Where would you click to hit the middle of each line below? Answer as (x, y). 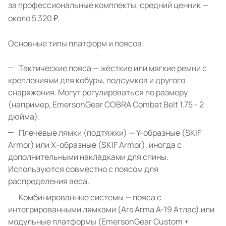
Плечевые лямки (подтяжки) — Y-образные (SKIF (110, 133)
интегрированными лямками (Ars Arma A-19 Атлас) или (111, 209)
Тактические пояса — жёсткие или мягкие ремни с (113, 68)
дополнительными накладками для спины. (88, 157)
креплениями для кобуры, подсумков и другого (97, 80)
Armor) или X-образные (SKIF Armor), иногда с (95, 145)
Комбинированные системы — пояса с (90, 197)
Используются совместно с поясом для (83, 169)
